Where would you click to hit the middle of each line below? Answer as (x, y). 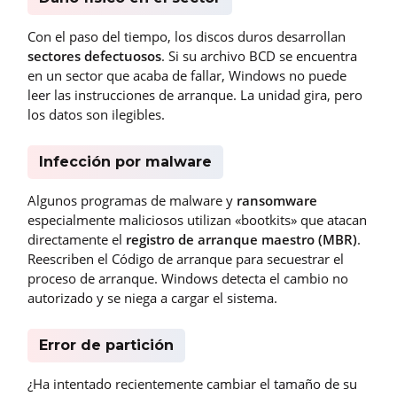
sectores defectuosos (94, 56)
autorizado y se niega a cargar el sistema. (152, 297)
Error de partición (106, 345)
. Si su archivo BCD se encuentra (259, 56)
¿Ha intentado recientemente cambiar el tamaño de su (192, 383)
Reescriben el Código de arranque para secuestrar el (186, 258)
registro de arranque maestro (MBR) (241, 239)
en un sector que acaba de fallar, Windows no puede (187, 76)
